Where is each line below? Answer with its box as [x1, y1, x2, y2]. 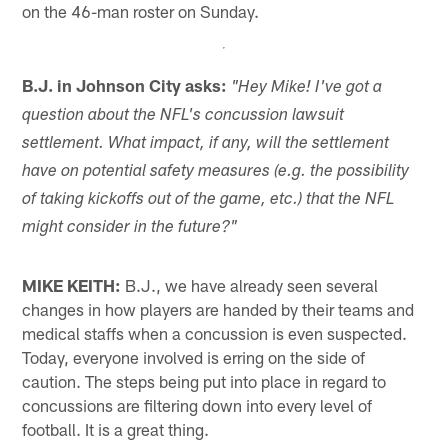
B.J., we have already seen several [121, 275, 379, 296]
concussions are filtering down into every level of [22, 395, 373, 416]
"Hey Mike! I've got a [231, 80, 383, 98]
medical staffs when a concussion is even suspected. [22, 323, 408, 344]
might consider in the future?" [22, 220, 238, 238]
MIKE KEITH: [22, 275, 122, 296]
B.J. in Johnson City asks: [22, 75, 228, 96]
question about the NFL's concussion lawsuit [22, 108, 345, 126]
